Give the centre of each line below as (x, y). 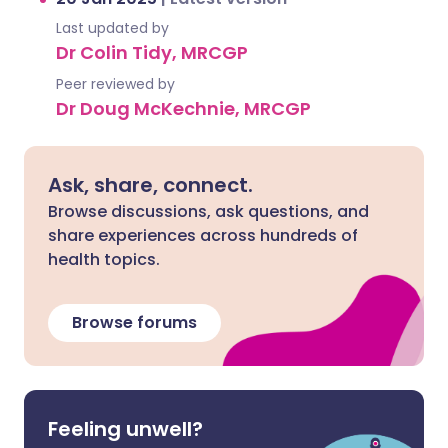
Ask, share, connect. (150, 185)
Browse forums (134, 322)
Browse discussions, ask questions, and (208, 211)
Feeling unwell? (125, 429)
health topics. (104, 259)
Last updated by (112, 28)
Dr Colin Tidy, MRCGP (152, 52)
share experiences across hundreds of (203, 235)
